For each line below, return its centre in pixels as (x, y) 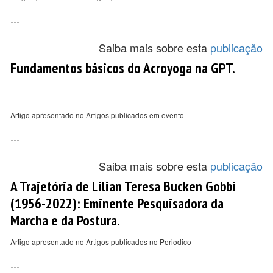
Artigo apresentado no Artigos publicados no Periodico (101, 242)
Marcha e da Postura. (65, 220)
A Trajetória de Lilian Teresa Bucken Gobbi (123, 186)
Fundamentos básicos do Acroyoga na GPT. (123, 68)
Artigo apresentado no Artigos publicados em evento (97, 115)
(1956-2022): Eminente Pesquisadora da (117, 203)
